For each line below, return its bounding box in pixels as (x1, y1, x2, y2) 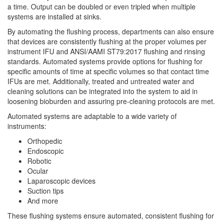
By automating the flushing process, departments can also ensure (7, 26, 214, 36)
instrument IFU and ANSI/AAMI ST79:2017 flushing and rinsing (7, 46, 205, 56)
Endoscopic (27, 145, 64, 156)
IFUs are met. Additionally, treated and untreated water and (7, 76, 194, 86)
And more (27, 195, 58, 206)
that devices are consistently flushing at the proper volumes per (7, 36, 207, 46)
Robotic (27, 155, 51, 166)
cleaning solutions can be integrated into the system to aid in (7, 86, 198, 96)
